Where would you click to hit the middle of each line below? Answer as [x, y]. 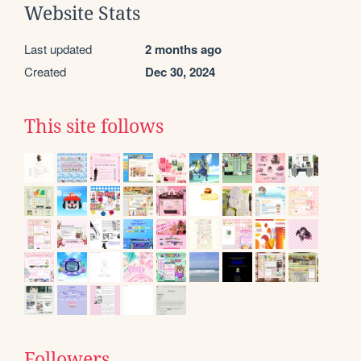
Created [45, 71]
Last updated [58, 48]
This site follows [94, 126]
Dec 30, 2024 [180, 71]
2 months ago [183, 49]
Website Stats [82, 13]
